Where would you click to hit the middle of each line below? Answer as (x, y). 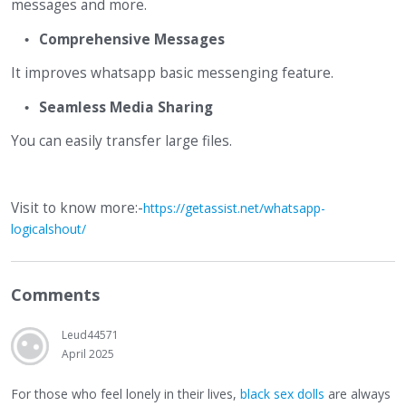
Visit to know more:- (77, 208)
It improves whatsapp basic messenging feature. (174, 72)
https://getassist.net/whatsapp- (234, 208)
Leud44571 (90, 335)
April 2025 (88, 354)
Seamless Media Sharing (126, 108)
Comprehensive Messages (131, 39)
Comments (55, 295)
